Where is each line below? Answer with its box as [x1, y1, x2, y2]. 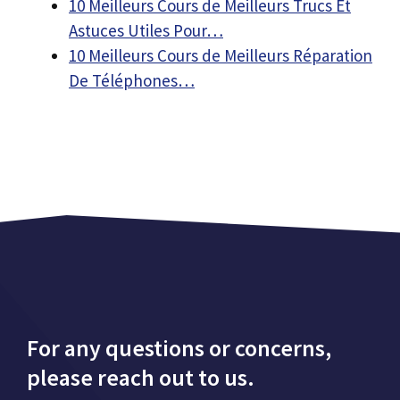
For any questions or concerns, [27, 332, 331, 362]
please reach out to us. [27, 362, 254, 392]
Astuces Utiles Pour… [69, 20, 223, 41]
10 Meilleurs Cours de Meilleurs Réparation [69, 45, 372, 66]
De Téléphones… [69, 70, 195, 91]
